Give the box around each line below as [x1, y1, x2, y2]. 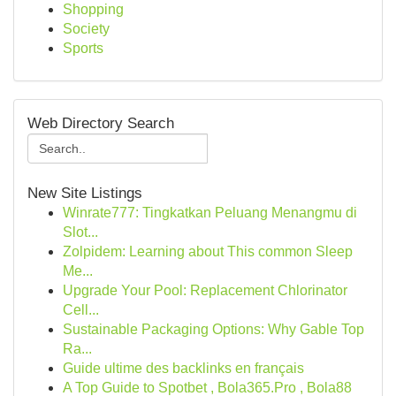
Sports [63, 41, 103, 56]
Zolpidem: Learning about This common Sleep [63, 244, 353, 259]
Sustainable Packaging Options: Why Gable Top [63, 322, 364, 337]
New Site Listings [27, 185, 142, 202]
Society [63, 21, 110, 36]
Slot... [63, 225, 98, 240]
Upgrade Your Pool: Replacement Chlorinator [63, 283, 347, 298]
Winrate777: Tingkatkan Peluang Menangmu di [63, 205, 357, 220]
